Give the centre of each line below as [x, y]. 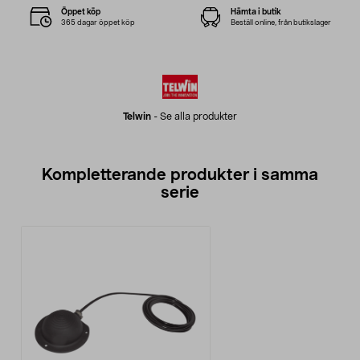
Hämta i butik [256, 12]
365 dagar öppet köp [98, 22]
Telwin [137, 117]
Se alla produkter [198, 117]
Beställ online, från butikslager [280, 22]
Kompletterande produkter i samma [180, 175]
